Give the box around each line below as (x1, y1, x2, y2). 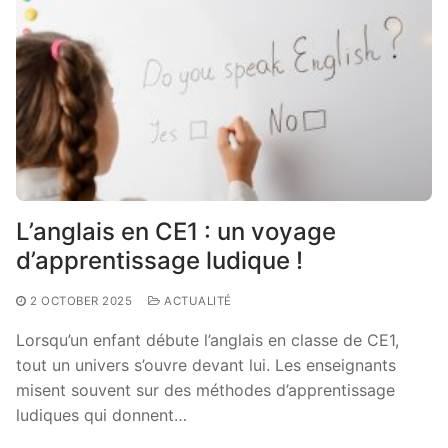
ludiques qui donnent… (16, 404, 187, 425)
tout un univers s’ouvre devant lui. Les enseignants (16, 354, 396, 375)
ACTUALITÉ (160, 293, 232, 308)
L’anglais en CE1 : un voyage (16, 216, 336, 246)
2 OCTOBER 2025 (30, 293, 132, 308)
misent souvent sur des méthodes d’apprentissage (16, 379, 395, 400)
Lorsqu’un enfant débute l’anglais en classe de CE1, (16, 329, 399, 350)
